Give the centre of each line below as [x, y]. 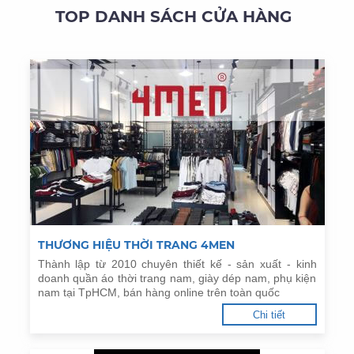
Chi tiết [269, 315]
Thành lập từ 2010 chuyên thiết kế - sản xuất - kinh [177, 264]
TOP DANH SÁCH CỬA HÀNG [173, 17]
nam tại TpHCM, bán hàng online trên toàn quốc [158, 292]
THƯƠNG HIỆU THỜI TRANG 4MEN [136, 245]
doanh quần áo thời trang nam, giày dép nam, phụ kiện [177, 278]
